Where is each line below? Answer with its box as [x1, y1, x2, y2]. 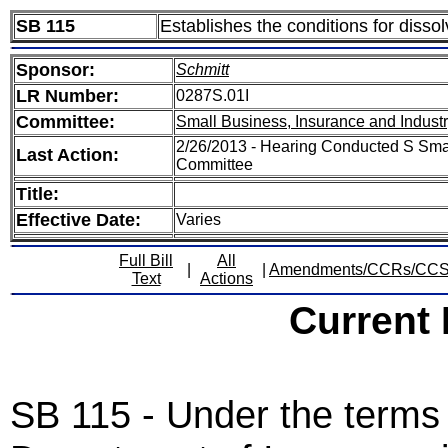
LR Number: [16, 86, 119, 106]
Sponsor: [16, 60, 95, 80]
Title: [16, 184, 59, 204]
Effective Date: [16, 210, 141, 230]
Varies [176, 211, 221, 228]
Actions [200, 270, 253, 287]
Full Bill [119, 252, 173, 269]
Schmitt [176, 61, 229, 78]
